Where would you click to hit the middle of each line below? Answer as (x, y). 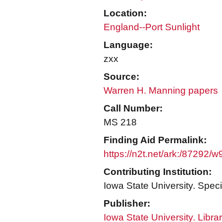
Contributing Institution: (158, 172)
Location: (125, 13)
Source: (121, 77)
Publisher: (127, 203)
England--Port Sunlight (152, 27)
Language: (128, 45)
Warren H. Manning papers (161, 90)
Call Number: (133, 108)
